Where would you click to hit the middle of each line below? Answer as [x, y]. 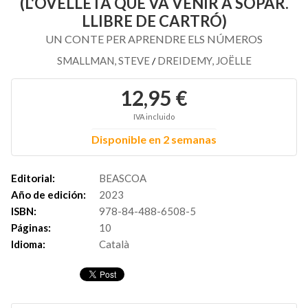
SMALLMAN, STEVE [104, 60]
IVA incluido [154, 116]
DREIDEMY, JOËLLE [204, 60]
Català [114, 244]
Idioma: [28, 244]
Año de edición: [48, 194]
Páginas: [31, 227]
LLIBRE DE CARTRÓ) [154, 21]
